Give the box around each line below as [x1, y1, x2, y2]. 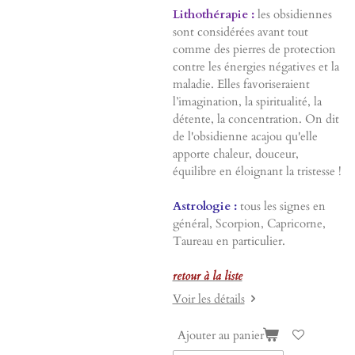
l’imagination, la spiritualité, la [172, 93, 322, 109]
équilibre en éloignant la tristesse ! [172, 162, 342, 179]
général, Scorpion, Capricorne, [172, 215, 326, 231]
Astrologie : [172, 197, 237, 214]
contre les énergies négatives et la [172, 58, 339, 74]
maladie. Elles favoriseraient [172, 75, 310, 92]
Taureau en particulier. [172, 232, 285, 249]
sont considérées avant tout [172, 23, 308, 40]
